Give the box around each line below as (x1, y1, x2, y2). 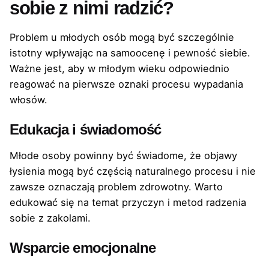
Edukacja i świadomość (10, 121, 162, 138)
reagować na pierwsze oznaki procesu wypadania (10, 77, 243, 90)
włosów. (10, 93, 47, 106)
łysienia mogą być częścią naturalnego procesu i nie (10, 165, 256, 177)
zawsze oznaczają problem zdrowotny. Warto (10, 180, 223, 193)
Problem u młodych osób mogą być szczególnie (10, 31, 234, 43)
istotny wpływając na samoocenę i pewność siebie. (10, 46, 250, 59)
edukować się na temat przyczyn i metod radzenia (10, 196, 246, 208)
